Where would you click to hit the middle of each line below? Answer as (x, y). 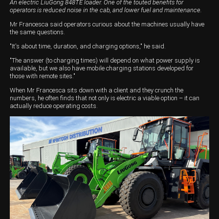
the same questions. (37, 32)
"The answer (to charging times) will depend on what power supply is (105, 61)
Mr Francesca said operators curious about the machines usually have (107, 24)
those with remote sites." (43, 76)
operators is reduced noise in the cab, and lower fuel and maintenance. (106, 10)
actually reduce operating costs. (54, 106)
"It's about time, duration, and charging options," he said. (88, 46)
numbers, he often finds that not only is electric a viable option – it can (105, 98)
